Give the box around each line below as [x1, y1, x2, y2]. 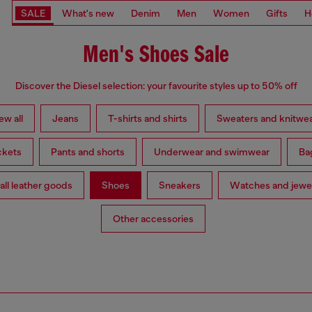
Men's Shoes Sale [83, 43, 229, 68]
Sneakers [158, 180, 201, 192]
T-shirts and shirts [107, 113, 187, 125]
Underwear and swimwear [153, 146, 270, 158]
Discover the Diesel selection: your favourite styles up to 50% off [15, 80, 297, 92]
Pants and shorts [50, 146, 125, 158]
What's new [62, 7, 114, 19]
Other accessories [113, 213, 194, 225]
